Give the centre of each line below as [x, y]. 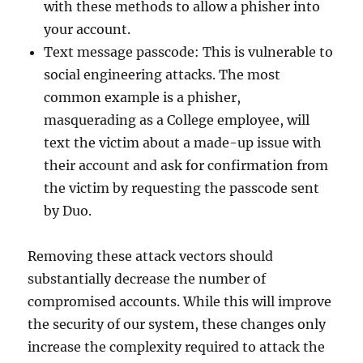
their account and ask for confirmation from [186, 166]
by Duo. [68, 211]
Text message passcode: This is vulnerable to [189, 52]
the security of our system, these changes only [177, 325]
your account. [88, 30]
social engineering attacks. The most [162, 75]
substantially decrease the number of [147, 279]
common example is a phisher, [143, 98]
